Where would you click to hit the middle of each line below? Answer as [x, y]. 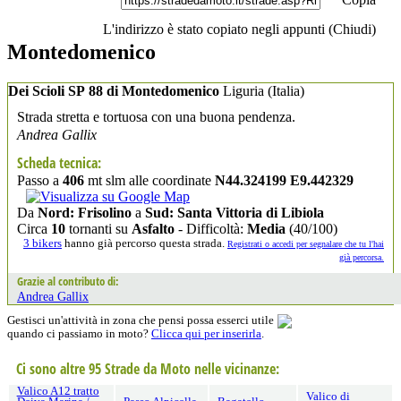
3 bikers [43, 243]
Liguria [243, 90]
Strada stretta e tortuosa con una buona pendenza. [156, 116]
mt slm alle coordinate [149, 180]
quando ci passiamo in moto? [79, 333]
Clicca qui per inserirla [206, 333]
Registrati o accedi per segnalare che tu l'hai [306, 243]
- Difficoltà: [211, 228]
